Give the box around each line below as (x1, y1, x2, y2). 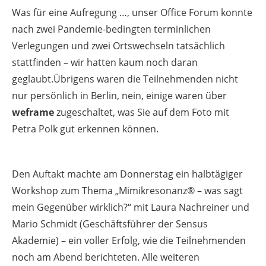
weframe (12, 106, 56, 119)
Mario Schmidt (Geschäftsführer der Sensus (12, 217, 208, 230)
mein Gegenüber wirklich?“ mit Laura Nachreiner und (12, 201, 249, 214)
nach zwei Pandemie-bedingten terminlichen (12, 23, 211, 36)
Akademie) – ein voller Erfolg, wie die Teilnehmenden (12, 234, 246, 247)
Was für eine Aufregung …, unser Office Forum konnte (12, 6, 252, 19)
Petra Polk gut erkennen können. (12, 122, 159, 135)
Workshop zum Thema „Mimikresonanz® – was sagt (12, 184, 243, 197)
